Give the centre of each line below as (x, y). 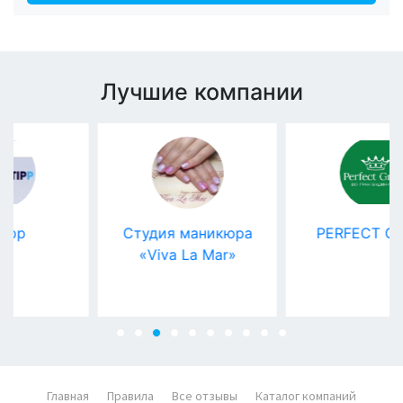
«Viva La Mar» (122, 254)
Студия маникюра (122, 233)
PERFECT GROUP (310, 233)
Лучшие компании (201, 91)
